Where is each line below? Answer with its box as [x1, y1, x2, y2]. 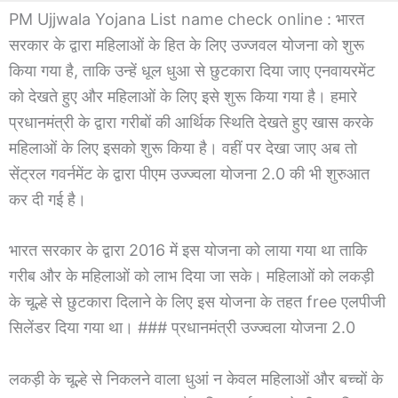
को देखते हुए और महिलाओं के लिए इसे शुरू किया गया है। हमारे [9, 86, 357, 106]
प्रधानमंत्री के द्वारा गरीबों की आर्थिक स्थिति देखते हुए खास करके [9, 112, 373, 131]
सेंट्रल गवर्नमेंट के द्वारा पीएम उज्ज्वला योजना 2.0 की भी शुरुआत [9, 163, 370, 183]
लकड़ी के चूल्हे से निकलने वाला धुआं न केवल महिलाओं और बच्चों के [9, 370, 383, 389]
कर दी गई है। [9, 189, 86, 209]
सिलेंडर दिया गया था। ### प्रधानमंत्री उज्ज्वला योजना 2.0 [9, 318, 355, 338]
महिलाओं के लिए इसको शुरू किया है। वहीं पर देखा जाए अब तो [9, 138, 357, 157]
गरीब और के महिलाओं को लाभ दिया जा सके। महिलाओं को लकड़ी [9, 267, 374, 286]
